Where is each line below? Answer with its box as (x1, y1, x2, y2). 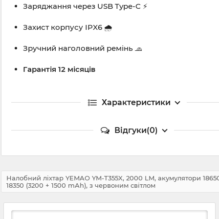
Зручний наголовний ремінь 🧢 (23, 44, 142, 53)
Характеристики (101, 98, 171, 108)
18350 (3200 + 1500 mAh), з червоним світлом (6, 181, 155, 189)
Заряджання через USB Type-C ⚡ (23, 1, 148, 11)
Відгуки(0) (114, 126, 158, 135)
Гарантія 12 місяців (23, 65, 95, 74)
